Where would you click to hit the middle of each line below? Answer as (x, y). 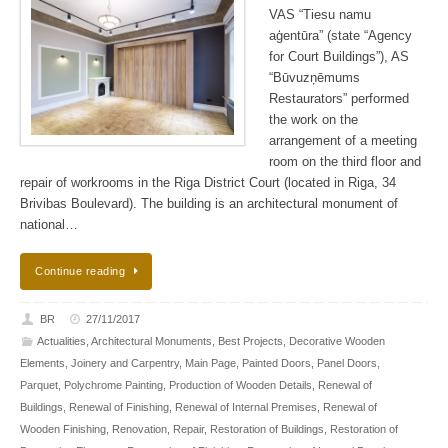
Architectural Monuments (151, 340)
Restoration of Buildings (267, 428)
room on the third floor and (345, 162)
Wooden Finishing (63, 428)
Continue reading (80, 271)
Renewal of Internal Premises (246, 406)
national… (49, 225)
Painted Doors (276, 362)
